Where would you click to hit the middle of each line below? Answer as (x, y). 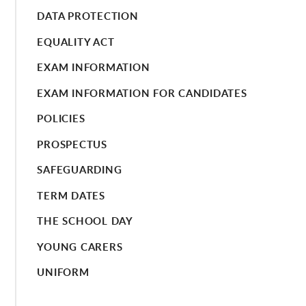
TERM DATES (71, 195)
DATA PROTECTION (88, 16)
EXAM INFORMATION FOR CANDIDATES (142, 93)
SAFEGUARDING (80, 170)
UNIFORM (63, 273)
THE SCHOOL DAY (85, 221)
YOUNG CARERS (80, 247)
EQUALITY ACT (76, 42)
